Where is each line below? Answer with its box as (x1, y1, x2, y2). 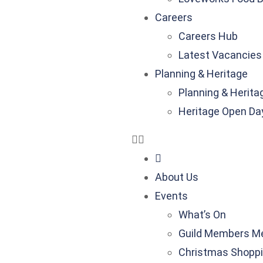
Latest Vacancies (178, 49, 262, 61)
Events (155, 190, 188, 202)
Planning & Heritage (155, 68, 248, 80)
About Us (155, 171, 198, 183)
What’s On (178, 208, 226, 221)
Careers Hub (178, 30, 238, 42)
